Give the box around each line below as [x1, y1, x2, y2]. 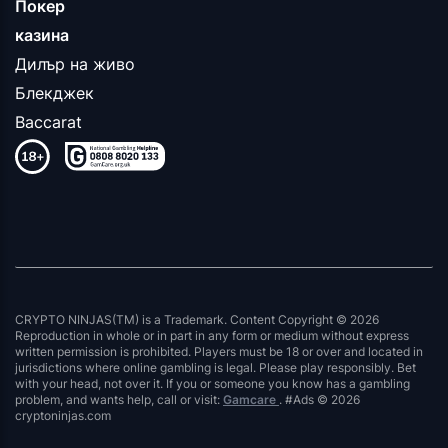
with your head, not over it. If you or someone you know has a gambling [15, 376, 410, 392]
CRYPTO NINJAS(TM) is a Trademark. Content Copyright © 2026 [15, 312, 379, 328]
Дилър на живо [15, 54, 135, 75]
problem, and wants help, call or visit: [15, 392, 223, 408]
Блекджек [15, 83, 94, 104]
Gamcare [223, 392, 279, 408]
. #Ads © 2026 [279, 392, 360, 408]
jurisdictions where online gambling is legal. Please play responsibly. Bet [15, 360, 416, 376]
